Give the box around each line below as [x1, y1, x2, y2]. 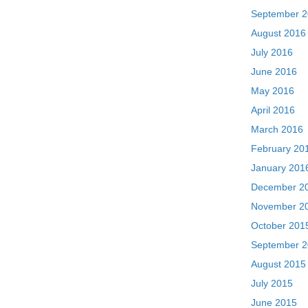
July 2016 [251, 47, 294, 58]
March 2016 [251, 124, 304, 135]
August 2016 [251, 27, 307, 38]
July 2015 [251, 278, 294, 289]
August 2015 [251, 258, 307, 269]
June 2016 [251, 66, 298, 77]
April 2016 [251, 104, 296, 115]
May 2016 [251, 85, 295, 96]
